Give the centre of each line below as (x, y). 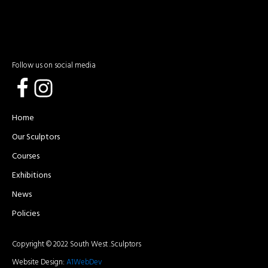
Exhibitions (31, 176)
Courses (26, 157)
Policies (26, 214)
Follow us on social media (54, 65)
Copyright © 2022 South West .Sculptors (77, 245)
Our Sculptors (36, 138)
